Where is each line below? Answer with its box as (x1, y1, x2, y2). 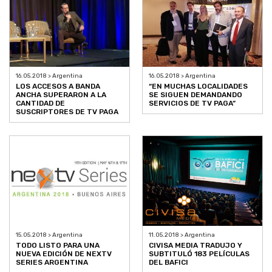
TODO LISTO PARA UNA (16, 241, 100, 250)
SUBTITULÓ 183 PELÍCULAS (149, 250, 250, 258)
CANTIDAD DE (16, 99, 65, 108)
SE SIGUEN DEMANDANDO (149, 90, 242, 100)
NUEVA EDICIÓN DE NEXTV (16, 250, 112, 258)
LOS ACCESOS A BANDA (16, 82, 100, 91)
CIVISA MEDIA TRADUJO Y (149, 241, 242, 250)
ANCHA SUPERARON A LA (16, 90, 106, 100)
